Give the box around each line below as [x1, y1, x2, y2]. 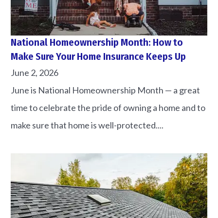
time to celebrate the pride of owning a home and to [11, 102, 206, 113]
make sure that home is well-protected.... [11, 119, 164, 130]
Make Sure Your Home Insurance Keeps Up [11, 50, 186, 63]
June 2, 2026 [11, 67, 59, 78]
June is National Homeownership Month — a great [11, 84, 200, 95]
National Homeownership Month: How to [11, 36, 183, 49]
